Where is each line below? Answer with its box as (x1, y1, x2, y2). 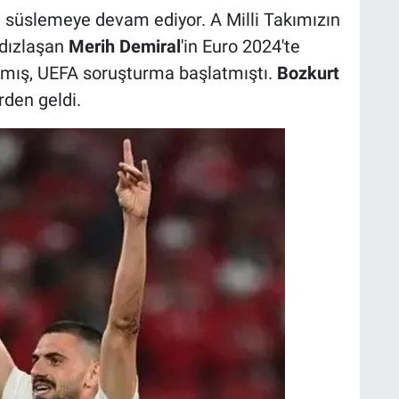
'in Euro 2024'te (180, 35, 300, 57)
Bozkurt (276, 61, 339, 84)
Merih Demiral (68, 35, 181, 57)
